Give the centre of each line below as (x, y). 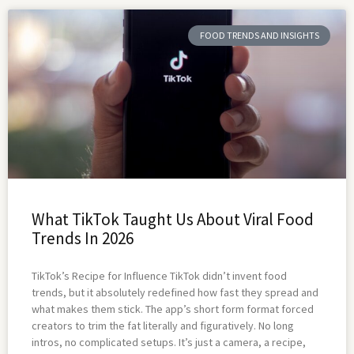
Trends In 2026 (83, 238)
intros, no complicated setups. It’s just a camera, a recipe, (169, 342)
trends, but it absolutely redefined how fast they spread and (175, 292)
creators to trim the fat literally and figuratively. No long (163, 325)
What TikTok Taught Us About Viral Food (173, 219)
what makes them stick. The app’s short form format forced (173, 309)
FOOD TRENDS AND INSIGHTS (259, 35)
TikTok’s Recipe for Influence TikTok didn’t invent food (159, 275)
